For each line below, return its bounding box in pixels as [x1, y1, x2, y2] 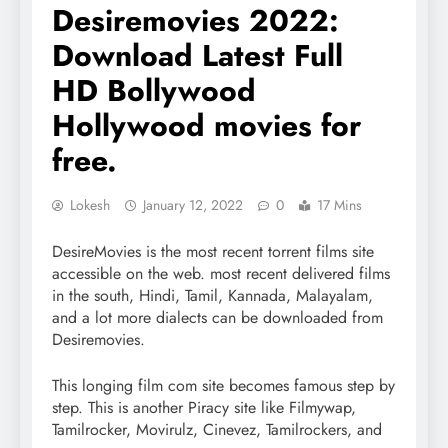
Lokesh [70, 194, 110, 215]
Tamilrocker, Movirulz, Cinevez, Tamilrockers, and [52, 417, 382, 441]
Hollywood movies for [52, 103, 361, 147]
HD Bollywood [52, 68, 256, 112]
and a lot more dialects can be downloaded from [52, 305, 383, 329]
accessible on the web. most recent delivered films [52, 261, 390, 285]
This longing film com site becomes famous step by [52, 373, 395, 397]
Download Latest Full [52, 33, 343, 77]
